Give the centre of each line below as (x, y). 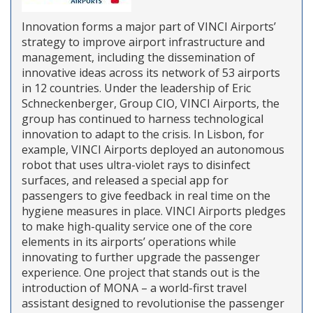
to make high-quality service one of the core (137, 226)
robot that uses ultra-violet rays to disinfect (136, 165)
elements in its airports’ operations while (129, 241)
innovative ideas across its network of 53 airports (151, 72)
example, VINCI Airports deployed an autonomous (153, 149)
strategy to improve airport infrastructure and (143, 42)
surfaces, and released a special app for (125, 180)
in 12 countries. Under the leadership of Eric (136, 88)
